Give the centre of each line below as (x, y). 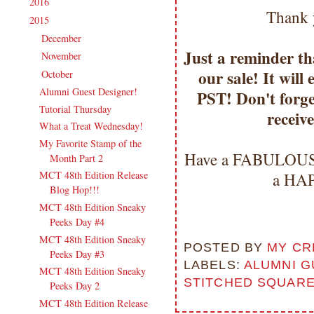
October (59, 74)
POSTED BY (226, 247)
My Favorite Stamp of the (90, 143)
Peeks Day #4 (77, 222)
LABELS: (214, 265)
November (63, 56)
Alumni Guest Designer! (88, 92)
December (63, 38)
